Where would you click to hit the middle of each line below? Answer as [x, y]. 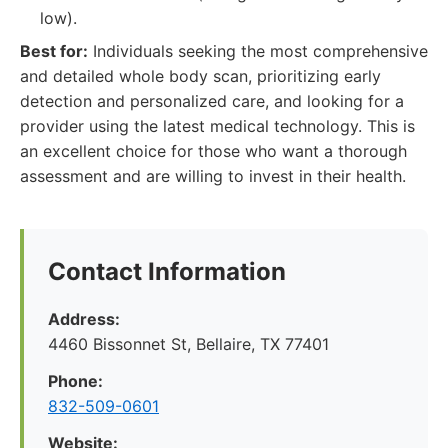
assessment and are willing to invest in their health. [213, 176]
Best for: [54, 51]
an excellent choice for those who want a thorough [213, 151]
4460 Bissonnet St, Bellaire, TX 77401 [188, 344]
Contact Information [167, 271]
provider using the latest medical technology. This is [217, 126]
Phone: [75, 381]
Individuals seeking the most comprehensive [258, 51]
